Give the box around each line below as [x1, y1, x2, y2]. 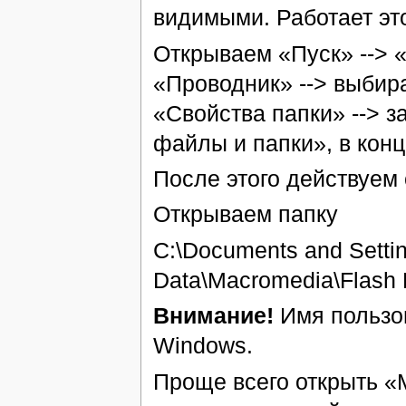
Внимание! [152, 303, 274, 329]
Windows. [152, 333, 253, 359]
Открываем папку [152, 201, 338, 227]
